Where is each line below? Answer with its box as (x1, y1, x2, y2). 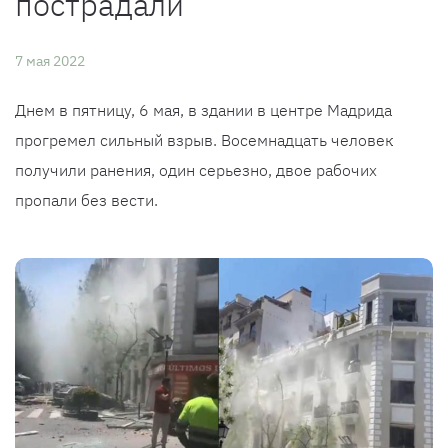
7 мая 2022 (15, 52, 85, 70)
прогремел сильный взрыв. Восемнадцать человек (15, 130, 394, 150)
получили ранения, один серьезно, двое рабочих (15, 160, 377, 180)
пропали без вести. (15, 190, 158, 210)
